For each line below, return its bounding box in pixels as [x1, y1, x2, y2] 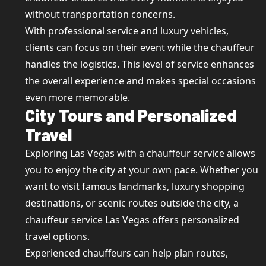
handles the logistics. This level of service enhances [25, 58, 254, 71]
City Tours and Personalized [25, 105, 236, 125]
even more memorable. [25, 91, 130, 104]
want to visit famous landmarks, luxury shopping [25, 180, 245, 193]
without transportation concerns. [25, 8, 175, 21]
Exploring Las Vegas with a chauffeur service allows [25, 147, 255, 160]
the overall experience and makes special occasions [25, 74, 256, 87]
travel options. [25, 230, 90, 243]
